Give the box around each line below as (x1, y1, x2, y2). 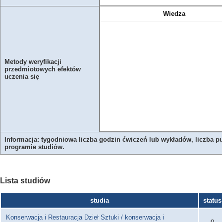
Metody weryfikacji (4, 58, 61, 65)
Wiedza (163, 10, 185, 17)
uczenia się (4, 73, 39, 80)
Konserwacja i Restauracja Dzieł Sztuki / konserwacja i (6, 213, 165, 221)
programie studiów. (4, 143, 64, 151)
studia (90, 197, 109, 204)
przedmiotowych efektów (4, 65, 81, 73)
